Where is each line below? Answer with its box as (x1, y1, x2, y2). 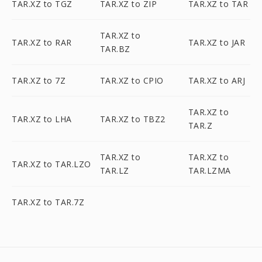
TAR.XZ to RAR (12, 36, 72, 48)
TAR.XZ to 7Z (12, 75, 65, 86)
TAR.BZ (99, 43, 130, 54)
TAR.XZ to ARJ (188, 75, 246, 86)
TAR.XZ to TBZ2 (99, 113, 166, 125)
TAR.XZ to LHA (12, 113, 72, 125)
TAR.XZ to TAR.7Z (12, 196, 84, 208)
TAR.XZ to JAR (188, 36, 246, 48)
